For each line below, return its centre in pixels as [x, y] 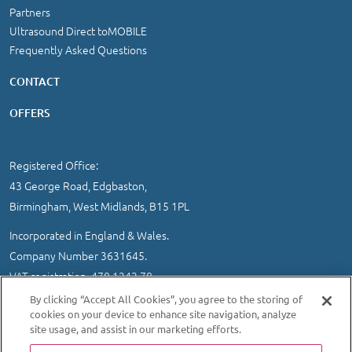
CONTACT [35, 81]
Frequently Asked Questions [78, 49]
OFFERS [30, 112]
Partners [30, 11]
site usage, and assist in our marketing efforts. [136, 329]
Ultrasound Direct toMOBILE [78, 30]
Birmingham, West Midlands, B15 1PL [99, 205]
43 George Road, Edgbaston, [78, 185]
